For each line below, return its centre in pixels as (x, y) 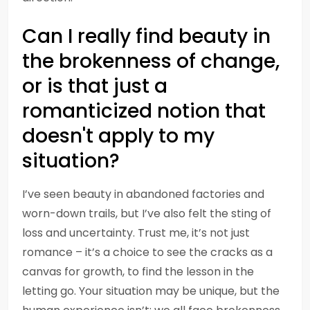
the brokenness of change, (151, 61)
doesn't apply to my (118, 136)
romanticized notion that (144, 111)
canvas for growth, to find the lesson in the (138, 272)
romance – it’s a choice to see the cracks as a (147, 252)
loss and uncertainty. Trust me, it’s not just (136, 233)
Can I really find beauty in (146, 36)
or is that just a (95, 86)
